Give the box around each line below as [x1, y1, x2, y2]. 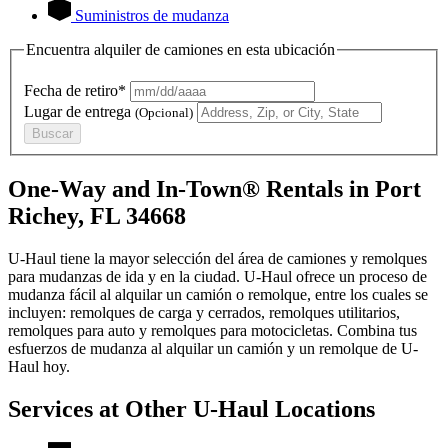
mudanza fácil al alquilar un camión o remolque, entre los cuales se [8, 285, 428, 303]
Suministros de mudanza [75, 7, 229, 25]
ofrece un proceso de [292, 267, 427, 285]
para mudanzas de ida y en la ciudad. [8, 267, 244, 285]
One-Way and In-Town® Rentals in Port [8, 175, 421, 202]
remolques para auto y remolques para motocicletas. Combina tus [8, 321, 417, 339]
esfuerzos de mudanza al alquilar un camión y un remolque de [8, 339, 401, 357]
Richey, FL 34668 [8, 202, 186, 229]
